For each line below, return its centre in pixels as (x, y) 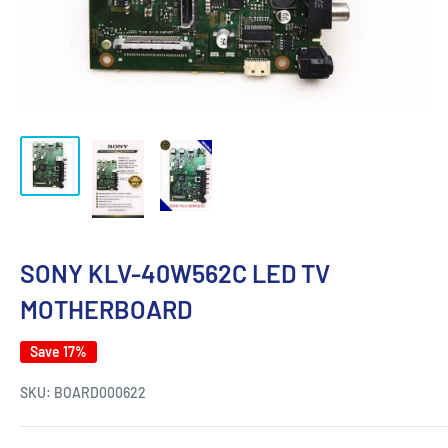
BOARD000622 (100, 392)
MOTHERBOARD (106, 309)
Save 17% (58, 351)
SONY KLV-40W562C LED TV (175, 273)
